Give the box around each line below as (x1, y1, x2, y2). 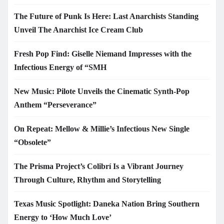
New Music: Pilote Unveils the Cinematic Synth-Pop (14, 86, 189, 95)
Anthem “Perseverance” (14, 100, 96, 109)
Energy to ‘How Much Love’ (14, 212, 111, 221)
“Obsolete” (14, 137, 51, 146)
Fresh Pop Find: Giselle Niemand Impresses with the (14, 49, 191, 58)
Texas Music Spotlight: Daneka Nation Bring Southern (14, 199, 199, 208)
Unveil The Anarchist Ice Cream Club (14, 25, 143, 34)
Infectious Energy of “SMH (14, 62, 106, 71)
